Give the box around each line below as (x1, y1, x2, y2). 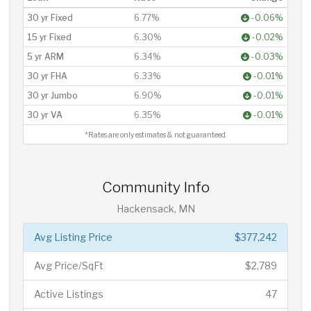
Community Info (101, 178, 210, 196)
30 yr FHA (27, 70, 68, 81)
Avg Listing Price (34, 230, 113, 243)
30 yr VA (27, 109, 63, 120)
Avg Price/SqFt (34, 259, 104, 271)
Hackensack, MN (116, 202, 195, 215)
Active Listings (34, 287, 104, 300)
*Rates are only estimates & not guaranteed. (84, 130, 226, 140)
